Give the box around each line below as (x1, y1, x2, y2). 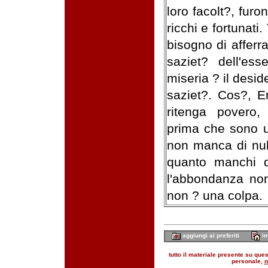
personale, (231, 258, 264, 264)
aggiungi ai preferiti (180, 232, 239, 239)
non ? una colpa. (166, 188, 263, 202)
